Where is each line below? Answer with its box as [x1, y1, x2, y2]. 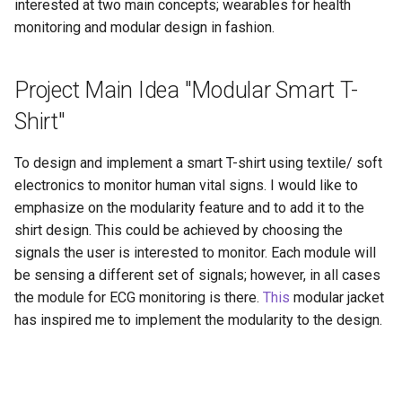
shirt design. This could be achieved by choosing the [14, 222, 343, 239]
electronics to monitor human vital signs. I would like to [14, 177, 358, 194]
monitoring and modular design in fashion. [14, 19, 275, 36]
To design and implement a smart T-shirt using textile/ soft [14, 154, 382, 171]
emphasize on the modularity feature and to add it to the [14, 199, 364, 216]
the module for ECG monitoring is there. [14, 289, 263, 306]
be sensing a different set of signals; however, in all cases [14, 267, 380, 284]
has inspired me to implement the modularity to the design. [14, 311, 382, 328]
